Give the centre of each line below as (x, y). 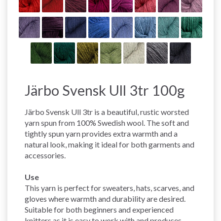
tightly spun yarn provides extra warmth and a (101, 133)
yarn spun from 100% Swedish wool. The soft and (107, 122)
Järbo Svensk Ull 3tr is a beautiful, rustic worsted (107, 111)
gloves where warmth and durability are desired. (105, 198)
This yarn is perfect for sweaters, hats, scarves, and (110, 187)
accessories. (45, 155)
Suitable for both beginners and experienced (99, 209)
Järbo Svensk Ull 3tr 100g (105, 90)
